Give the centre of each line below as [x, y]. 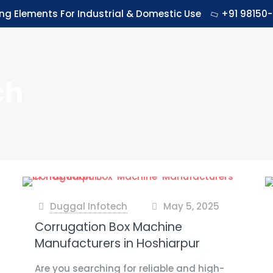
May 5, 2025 [192, 206]
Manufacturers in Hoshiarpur [117, 243]
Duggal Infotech [88, 206]
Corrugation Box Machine [108, 227]
